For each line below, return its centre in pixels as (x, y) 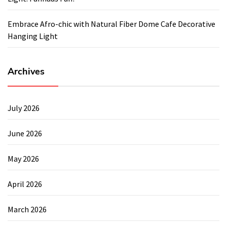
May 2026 (23, 159)
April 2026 (25, 184)
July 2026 (24, 108)
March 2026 (27, 210)
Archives (26, 72)
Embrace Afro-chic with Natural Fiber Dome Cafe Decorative (111, 24)
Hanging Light (33, 36)
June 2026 (25, 134)
